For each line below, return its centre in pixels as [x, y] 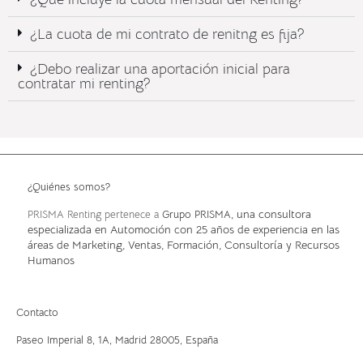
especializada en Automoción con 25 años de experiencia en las [184, 230]
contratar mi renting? [84, 84]
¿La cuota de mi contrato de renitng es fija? [167, 34]
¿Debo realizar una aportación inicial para [160, 69]
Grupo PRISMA [196, 215]
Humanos [51, 261]
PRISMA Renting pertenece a [95, 215]
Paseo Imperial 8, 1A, [66, 340]
